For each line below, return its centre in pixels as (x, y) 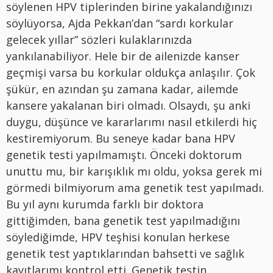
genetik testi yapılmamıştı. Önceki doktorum (124, 154)
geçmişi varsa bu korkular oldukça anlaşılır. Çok (131, 72)
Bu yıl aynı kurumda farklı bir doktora (105, 204)
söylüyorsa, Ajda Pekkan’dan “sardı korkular (120, 23)
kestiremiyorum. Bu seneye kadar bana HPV (121, 138)
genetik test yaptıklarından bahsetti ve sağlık (125, 253)
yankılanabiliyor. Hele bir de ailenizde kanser (123, 56)
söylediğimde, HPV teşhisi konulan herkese (118, 237)
